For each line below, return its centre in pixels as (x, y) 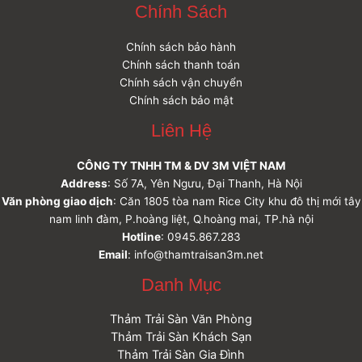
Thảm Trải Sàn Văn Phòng (181, 320)
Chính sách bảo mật (181, 100)
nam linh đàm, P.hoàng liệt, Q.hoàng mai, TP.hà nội (181, 219)
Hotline (141, 236)
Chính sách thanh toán (181, 64)
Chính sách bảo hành (181, 46)
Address (84, 183)
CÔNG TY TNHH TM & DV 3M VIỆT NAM (181, 165)
